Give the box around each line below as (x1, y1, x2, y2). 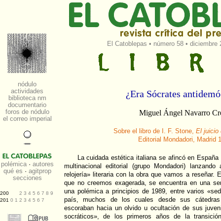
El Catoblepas (107, 40, 147, 47)
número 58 (153, 40, 184, 47)
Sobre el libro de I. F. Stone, (113, 127, 196, 135)
